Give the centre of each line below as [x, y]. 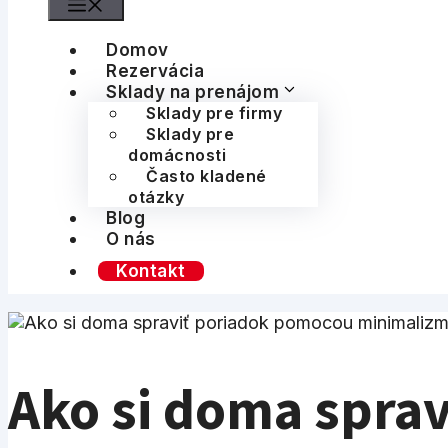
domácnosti [177, 155]
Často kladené [206, 176]
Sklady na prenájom [192, 92]
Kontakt [151, 271]
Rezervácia [155, 71]
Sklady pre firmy [214, 113]
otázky [156, 197]
